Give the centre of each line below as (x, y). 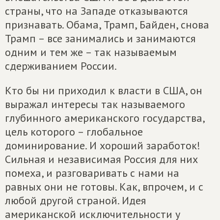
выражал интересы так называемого (95, 104)
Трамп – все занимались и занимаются (100, 38)
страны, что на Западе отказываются (96, 11)
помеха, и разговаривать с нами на (92, 173)
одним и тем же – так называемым (91, 52)
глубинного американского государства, (105, 118)
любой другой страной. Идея (75, 200)
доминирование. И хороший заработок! (103, 145)
